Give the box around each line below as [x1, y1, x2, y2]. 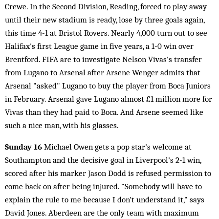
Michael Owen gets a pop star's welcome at [44, 142, 192, 152]
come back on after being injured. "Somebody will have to [5, 181, 202, 191]
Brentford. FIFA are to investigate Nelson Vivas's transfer [5, 54, 202, 64]
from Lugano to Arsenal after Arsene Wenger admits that [5, 67, 200, 77]
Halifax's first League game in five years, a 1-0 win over [5, 41, 194, 51]
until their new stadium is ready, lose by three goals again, [5, 15, 204, 24]
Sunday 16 [5, 142, 44, 152]
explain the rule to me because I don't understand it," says [5, 195, 204, 204]
